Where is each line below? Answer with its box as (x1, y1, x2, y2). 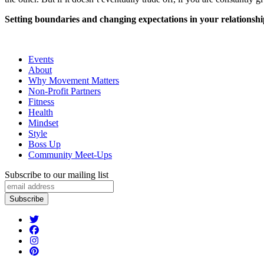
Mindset (28, 118, 58, 128)
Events (28, 54, 54, 65)
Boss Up (28, 139, 61, 150)
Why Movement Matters (28, 75, 119, 86)
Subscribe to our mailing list (5, 170, 108, 180)
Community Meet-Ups (28, 150, 112, 160)
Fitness (28, 97, 54, 107)
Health (28, 107, 53, 118)
